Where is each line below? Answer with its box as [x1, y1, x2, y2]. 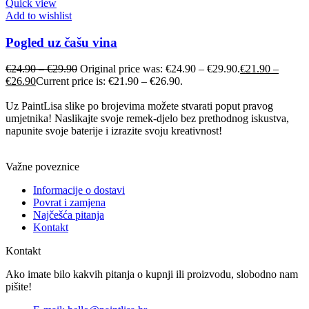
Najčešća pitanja [33, 209, 104, 221]
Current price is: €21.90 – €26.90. [36, 75, 183, 88]
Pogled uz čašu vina [6, 34, 117, 50]
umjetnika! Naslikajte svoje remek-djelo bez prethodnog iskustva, [6, 112, 289, 125]
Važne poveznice [6, 161, 79, 173]
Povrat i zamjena [33, 197, 106, 209]
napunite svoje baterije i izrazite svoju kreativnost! [6, 125, 222, 137]
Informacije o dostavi [33, 184, 125, 197]
